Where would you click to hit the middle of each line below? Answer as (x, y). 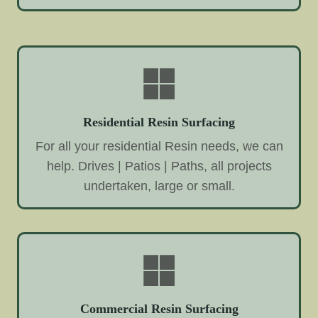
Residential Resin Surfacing (159, 122)
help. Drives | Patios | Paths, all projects (159, 166)
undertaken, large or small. (159, 186)
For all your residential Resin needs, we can (159, 146)
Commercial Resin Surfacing (159, 308)
